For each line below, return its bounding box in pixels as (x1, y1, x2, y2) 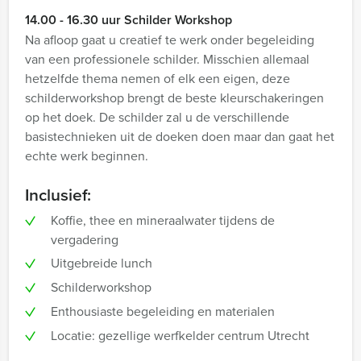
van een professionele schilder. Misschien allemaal (25, 50, 309, 68)
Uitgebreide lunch (51, 254, 152, 272)
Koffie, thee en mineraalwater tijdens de (51, 211, 275, 230)
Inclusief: (25, 182, 91, 206)
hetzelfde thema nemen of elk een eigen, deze (25, 69, 290, 88)
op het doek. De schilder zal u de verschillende (25, 108, 289, 127)
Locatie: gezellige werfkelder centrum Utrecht (51, 326, 309, 345)
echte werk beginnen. (25, 147, 148, 165)
